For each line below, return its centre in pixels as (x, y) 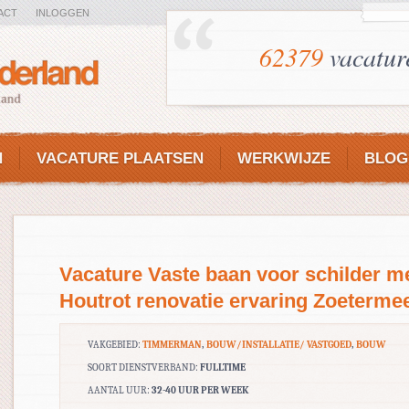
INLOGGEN (63, 13)
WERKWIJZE (284, 158)
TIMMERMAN (172, 345)
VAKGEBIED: (115, 345)
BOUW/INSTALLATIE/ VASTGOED (279, 345)
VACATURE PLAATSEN (120, 158)
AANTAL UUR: (120, 390)
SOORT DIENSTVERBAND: (144, 367)
